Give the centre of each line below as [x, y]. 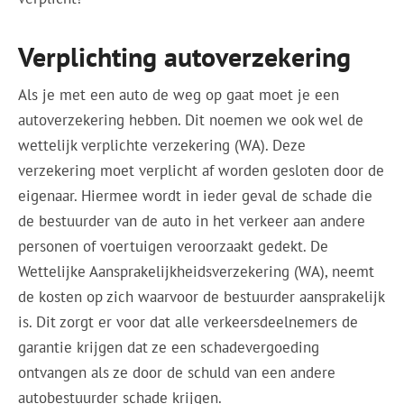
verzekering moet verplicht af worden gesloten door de [202, 170]
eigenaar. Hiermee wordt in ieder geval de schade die [196, 195]
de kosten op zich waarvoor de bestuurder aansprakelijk [202, 296]
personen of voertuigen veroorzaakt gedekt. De [174, 246]
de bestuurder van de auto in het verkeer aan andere [192, 220]
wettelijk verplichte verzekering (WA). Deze [162, 145]
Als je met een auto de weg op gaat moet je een [179, 94]
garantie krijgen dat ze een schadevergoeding [169, 347]
